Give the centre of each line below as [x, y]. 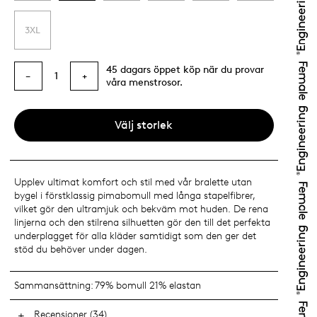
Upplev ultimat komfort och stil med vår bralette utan [133, 183]
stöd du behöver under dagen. [80, 250]
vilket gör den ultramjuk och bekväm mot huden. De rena [141, 209]
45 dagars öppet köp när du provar [185, 69]
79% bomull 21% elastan [148, 285]
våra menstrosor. [144, 82]
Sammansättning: [53, 285]
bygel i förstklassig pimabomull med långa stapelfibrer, [134, 196]
